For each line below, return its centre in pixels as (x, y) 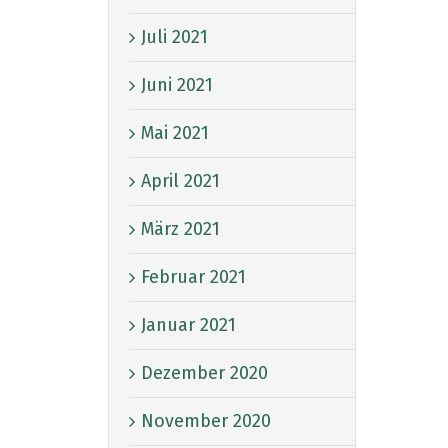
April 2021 (180, 180)
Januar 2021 (188, 324)
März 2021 (180, 228)
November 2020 (206, 420)
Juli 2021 (174, 36)
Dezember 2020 (204, 372)
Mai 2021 (175, 132)
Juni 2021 (177, 84)
